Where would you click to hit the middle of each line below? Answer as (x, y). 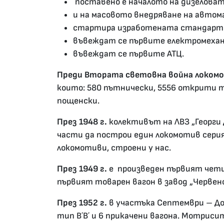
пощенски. (120, 101)
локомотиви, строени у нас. (114, 148)
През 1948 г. (82, 122)
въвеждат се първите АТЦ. (128, 54)
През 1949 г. (82, 169)
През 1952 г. (82, 203)
